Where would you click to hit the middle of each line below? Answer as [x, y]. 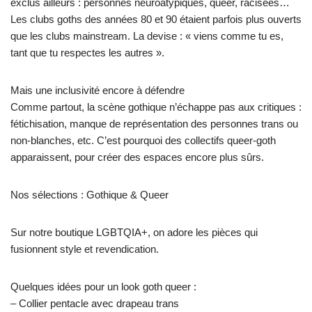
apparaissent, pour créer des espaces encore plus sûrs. [137, 157]
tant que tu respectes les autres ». [87, 52]
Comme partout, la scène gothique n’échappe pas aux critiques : [156, 107]
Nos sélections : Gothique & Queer [89, 194]
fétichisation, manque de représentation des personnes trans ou [154, 123]
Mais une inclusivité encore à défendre [97, 90]
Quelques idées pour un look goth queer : [103, 286]
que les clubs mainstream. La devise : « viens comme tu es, [147, 36]
